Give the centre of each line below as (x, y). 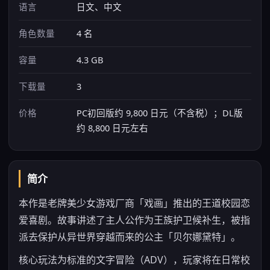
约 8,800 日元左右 (112, 128)
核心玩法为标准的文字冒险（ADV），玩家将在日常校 (134, 260)
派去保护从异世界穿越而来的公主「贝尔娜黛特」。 (130, 237)
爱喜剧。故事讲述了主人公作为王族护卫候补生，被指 (134, 220)
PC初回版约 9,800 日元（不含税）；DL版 (160, 113)
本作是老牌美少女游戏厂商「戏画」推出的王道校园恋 (134, 203)
